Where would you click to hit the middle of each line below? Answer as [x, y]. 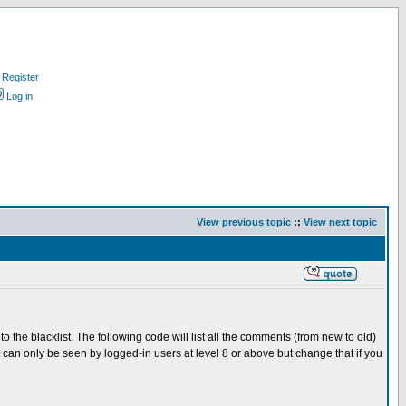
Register [20, 77]
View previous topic [244, 222]
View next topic [340, 222]
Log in [19, 96]
